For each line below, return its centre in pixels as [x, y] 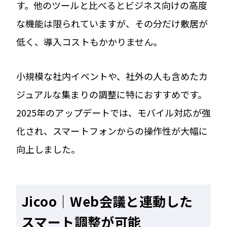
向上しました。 [48, 149]
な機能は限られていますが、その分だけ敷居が [112, 23]
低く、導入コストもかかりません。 [89, 41]
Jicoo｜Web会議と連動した [107, 201]
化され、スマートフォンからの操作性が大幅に [112, 130]
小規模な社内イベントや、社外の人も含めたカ [112, 76]
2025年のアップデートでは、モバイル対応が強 [113, 112]
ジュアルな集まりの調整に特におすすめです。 [112, 94]
